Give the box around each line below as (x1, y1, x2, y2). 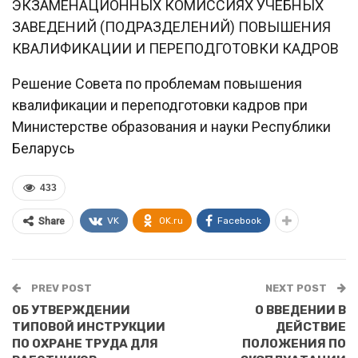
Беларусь (12, 140, 74, 157)
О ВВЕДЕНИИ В (255, 303, 346, 318)
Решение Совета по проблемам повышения (12, 75, 302, 93)
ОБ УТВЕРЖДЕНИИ (12, 303, 130, 318)
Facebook (217, 215, 261, 227)
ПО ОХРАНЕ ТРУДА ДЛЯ (12, 336, 158, 352)
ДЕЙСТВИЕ (276, 320, 346, 335)
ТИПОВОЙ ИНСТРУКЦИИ (12, 320, 165, 335)
